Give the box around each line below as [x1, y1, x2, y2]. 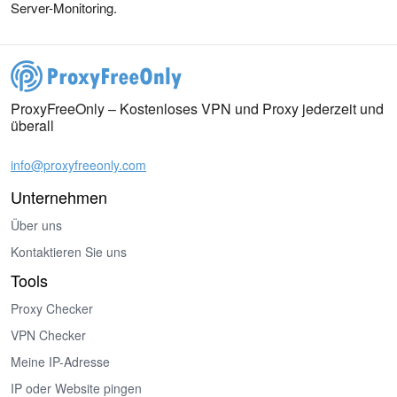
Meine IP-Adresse [11, 353, 110, 370]
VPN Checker [11, 326, 86, 344]
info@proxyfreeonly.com [11, 156, 146, 174]
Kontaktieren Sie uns [11, 243, 127, 261]
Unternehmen [11, 185, 107, 208]
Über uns [11, 216, 62, 234]
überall [11, 115, 54, 136]
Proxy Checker [11, 300, 93, 317]
